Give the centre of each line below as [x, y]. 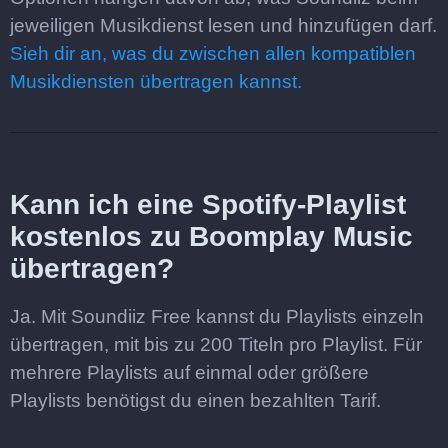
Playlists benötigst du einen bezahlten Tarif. [195, 400]
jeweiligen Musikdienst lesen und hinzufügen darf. [223, 25]
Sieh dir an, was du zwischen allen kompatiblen [213, 53]
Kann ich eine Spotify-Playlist [208, 204]
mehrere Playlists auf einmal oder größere [189, 372]
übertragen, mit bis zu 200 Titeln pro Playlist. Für [216, 344]
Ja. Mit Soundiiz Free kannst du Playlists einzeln [217, 316]
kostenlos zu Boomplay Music [211, 236]
